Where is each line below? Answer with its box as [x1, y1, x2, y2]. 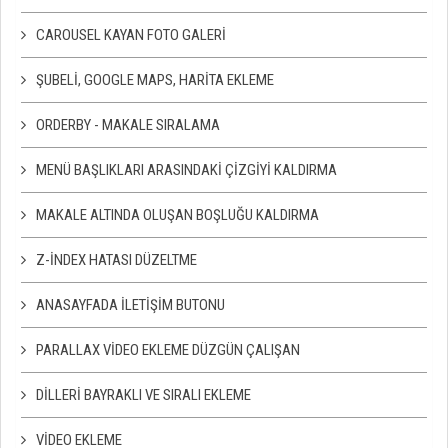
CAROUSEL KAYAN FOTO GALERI [36, 26, 226, 44]
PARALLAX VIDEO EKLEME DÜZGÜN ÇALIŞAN [36, 341, 300, 359]
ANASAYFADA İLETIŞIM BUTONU [36, 296, 225, 314]
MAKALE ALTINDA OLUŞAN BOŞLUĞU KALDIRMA [36, 206, 319, 224]
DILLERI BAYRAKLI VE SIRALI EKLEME [36, 386, 251, 404]
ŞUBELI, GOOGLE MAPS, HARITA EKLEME [36, 71, 274, 89]
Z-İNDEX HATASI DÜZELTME [36, 251, 197, 269]
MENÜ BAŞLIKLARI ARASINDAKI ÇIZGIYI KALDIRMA [36, 161, 337, 179]
